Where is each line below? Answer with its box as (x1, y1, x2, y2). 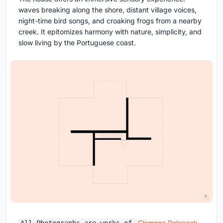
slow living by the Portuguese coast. (18, 38, 136, 47)
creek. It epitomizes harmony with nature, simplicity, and (18, 27, 202, 36)
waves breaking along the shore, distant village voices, (18, 5, 197, 14)
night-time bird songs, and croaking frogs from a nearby (18, 16, 202, 25)
